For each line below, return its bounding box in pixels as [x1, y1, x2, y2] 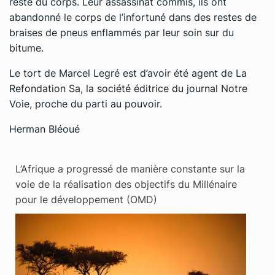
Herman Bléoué [9, 122, 80, 135]
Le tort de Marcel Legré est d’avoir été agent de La [9, 66, 247, 79]
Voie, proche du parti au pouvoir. [9, 97, 162, 110]
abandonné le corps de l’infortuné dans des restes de [9, 10, 257, 23]
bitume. [9, 41, 44, 54]
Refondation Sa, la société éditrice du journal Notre [9, 82, 247, 95]
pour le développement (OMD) [15, 193, 157, 206]
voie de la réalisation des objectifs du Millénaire [15, 177, 237, 190]
